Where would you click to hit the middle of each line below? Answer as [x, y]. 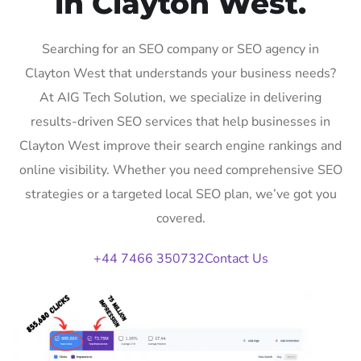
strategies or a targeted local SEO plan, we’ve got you [180, 194]
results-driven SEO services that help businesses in [180, 121]
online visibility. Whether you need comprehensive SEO [180, 170]
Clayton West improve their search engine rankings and [180, 145]
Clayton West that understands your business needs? [180, 73]
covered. [180, 218]
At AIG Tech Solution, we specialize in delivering [180, 97]
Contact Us [236, 258]
